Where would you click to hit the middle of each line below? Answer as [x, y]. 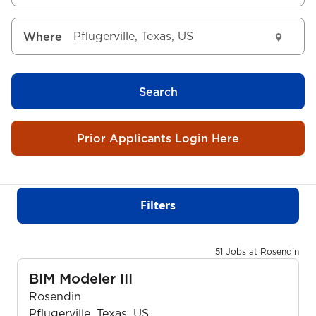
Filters [158, 206]
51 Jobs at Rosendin [257, 251]
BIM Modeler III [81, 278]
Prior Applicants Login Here [158, 138]
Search [158, 91]
